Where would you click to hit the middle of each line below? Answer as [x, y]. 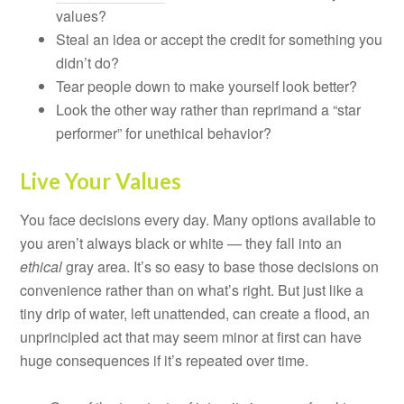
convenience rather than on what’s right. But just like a [192, 289]
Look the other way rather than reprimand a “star [209, 109]
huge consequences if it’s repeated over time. [165, 360]
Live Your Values [101, 180]
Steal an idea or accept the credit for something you [220, 39]
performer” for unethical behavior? [164, 133]
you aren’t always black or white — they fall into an [181, 243]
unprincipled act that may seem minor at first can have [191, 336]
